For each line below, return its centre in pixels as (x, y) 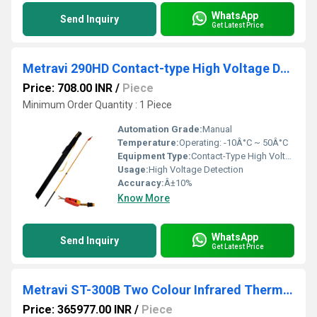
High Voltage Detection (196, 169)
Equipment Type (153, 156)
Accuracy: (141, 183)
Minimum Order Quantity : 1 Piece (97, 105)
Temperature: (148, 143)
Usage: (133, 169)
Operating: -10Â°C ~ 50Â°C (234, 143)
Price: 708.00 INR (68, 88)
